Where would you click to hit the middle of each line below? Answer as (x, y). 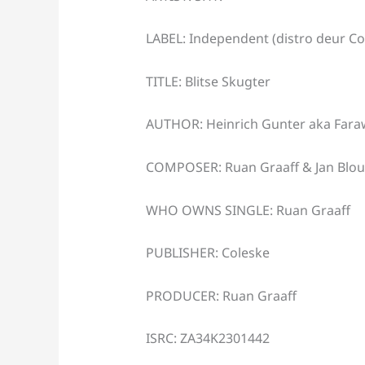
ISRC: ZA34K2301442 (207, 339)
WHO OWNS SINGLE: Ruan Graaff (248, 210)
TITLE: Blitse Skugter (208, 81)
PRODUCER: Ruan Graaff (221, 295)
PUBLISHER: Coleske (207, 253)
